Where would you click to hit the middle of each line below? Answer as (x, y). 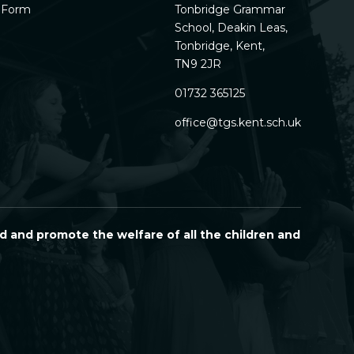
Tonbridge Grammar (230, 10)
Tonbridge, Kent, (219, 46)
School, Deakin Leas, (231, 28)
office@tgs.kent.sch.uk (237, 123)
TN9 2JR (198, 64)
